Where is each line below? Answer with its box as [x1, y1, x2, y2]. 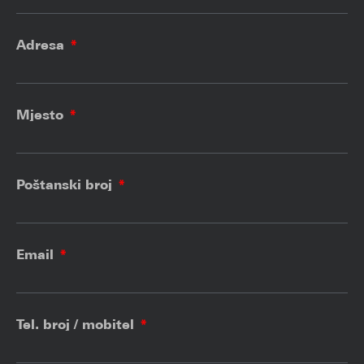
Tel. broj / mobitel [16, 316, 138, 333]
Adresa [16, 37, 68, 54]
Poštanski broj [16, 176, 116, 193]
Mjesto [16, 106, 67, 123]
